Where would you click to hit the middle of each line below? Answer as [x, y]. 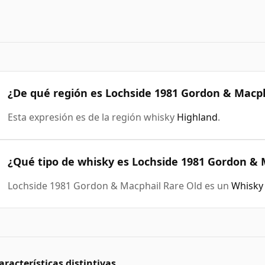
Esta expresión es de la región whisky [92, 117]
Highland [197, 117]
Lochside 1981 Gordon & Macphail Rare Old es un [119, 185]
